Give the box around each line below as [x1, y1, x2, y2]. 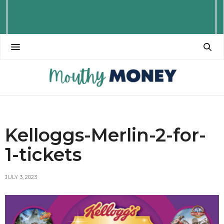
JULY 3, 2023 [5, 173, 37, 180]
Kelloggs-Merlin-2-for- [5, 123, 206, 146]
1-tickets [5, 143, 81, 165]
